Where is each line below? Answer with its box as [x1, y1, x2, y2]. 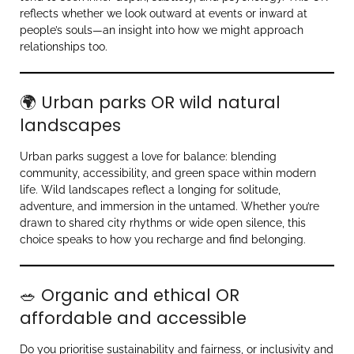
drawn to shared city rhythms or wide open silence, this [20, 216, 306, 229]
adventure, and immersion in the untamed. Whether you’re [20, 199, 319, 213]
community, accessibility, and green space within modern [20, 166, 316, 179]
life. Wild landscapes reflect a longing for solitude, [20, 183, 281, 196]
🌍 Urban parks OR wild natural [20, 90, 281, 114]
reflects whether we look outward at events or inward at [20, 6, 307, 20]
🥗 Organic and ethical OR [20, 283, 239, 307]
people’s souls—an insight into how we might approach [20, 23, 303, 36]
